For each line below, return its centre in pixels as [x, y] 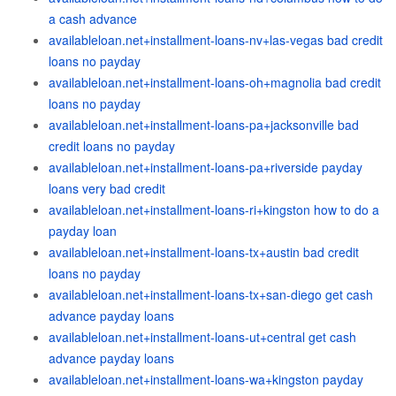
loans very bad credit [107, 188]
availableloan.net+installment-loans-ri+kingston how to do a [214, 209]
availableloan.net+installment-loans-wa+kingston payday [206, 379]
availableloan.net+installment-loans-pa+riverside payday [206, 167]
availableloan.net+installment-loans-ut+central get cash [202, 337]
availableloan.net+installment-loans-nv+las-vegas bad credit [216, 40]
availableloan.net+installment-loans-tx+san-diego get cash [211, 294]
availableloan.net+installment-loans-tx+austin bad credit [204, 252]
